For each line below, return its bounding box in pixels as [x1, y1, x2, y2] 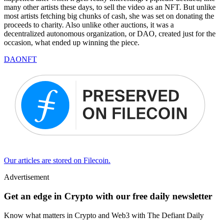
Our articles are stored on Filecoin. [4, 156, 110, 165]
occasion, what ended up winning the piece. [4, 38, 139, 47]
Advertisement [4, 173, 49, 182]
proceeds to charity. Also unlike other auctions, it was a [4, 20, 174, 29]
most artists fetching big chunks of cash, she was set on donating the [4, 11, 214, 20]
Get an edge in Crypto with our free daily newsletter [4, 191, 212, 201]
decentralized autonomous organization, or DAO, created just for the [4, 29, 216, 38]
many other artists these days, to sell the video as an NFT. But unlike [4, 2, 216, 11]
